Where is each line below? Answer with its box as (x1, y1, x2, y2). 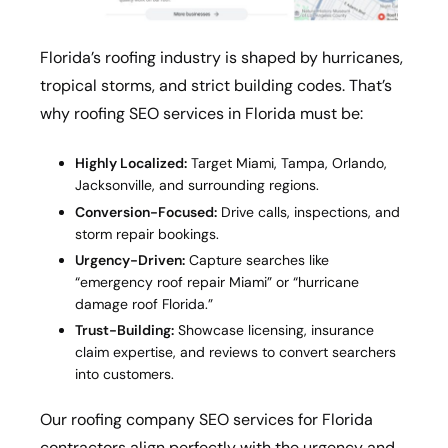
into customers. (75, 364, 174, 383)
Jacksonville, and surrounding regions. (75, 176, 319, 195)
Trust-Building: (75, 320, 174, 339)
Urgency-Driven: (75, 250, 185, 269)
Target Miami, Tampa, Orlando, (187, 154, 387, 173)
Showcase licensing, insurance (174, 320, 374, 339)
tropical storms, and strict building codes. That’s (40, 75, 392, 97)
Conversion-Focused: (75, 202, 217, 221)
